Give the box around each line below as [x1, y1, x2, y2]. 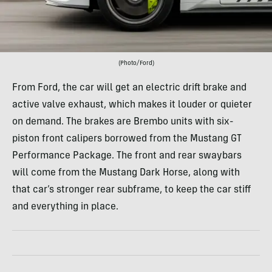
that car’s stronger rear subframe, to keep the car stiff [12, 185, 251, 195]
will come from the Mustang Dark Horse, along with [12, 168, 240, 178]
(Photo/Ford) [118, 60, 154, 67]
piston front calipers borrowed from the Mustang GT [12, 134, 242, 144]
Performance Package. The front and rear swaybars [12, 151, 242, 161]
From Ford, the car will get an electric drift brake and [12, 83, 246, 93]
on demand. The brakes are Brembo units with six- [12, 117, 234, 127]
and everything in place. [12, 202, 118, 212]
